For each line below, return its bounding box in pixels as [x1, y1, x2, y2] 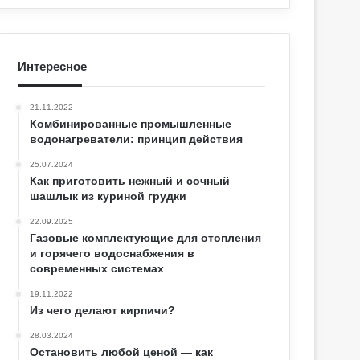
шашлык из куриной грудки [30, 190, 187, 203]
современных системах [30, 262, 165, 276]
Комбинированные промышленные [30, 117, 232, 131]
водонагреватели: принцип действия [30, 133, 243, 146]
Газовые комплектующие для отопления [30, 231, 262, 245]
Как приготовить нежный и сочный [30, 174, 231, 188]
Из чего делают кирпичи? [30, 304, 176, 317]
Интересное [18, 59, 88, 74]
